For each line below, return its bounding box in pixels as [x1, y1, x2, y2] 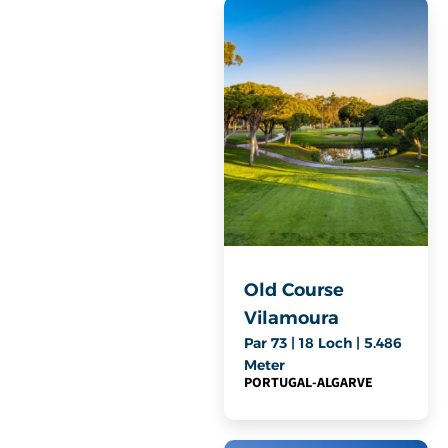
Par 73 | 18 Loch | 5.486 [244, 334, 402, 353]
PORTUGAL [244, 373, 312, 394]
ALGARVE [317, 373, 373, 394]
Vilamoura [244, 307, 339, 330]
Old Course [244, 279, 344, 302]
